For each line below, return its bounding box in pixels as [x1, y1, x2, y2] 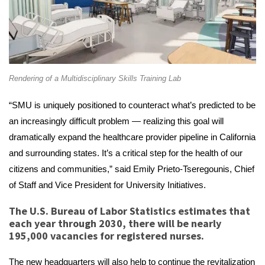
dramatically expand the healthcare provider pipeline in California [9, 131, 256, 142]
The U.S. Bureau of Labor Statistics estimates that [9, 203, 250, 218]
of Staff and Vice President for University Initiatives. [9, 179, 206, 190]
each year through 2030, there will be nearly [9, 216, 221, 230]
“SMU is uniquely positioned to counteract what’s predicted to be [9, 99, 256, 110]
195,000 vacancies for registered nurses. [9, 228, 204, 243]
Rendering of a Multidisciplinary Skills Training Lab [9, 73, 181, 83]
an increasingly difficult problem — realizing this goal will [9, 115, 224, 126]
